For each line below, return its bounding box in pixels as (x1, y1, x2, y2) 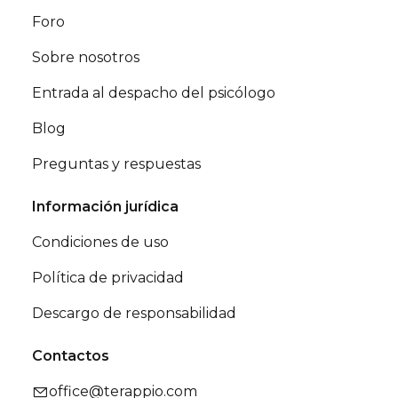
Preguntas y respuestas (32, 155, 201, 172)
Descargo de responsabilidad (32, 305, 236, 322)
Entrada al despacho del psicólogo (32, 84, 275, 101)
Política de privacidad (32, 269, 184, 286)
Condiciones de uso (32, 234, 169, 251)
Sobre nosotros (32, 49, 139, 66)
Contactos (32, 347, 109, 364)
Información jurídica (32, 198, 179, 215)
